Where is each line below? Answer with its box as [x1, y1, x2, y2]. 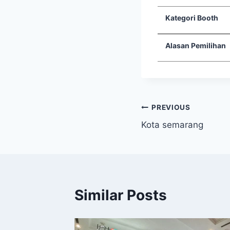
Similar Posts [74, 186, 167, 204]
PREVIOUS [151, 103, 190, 111]
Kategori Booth [165, 13, 218, 23]
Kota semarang [141, 120, 203, 130]
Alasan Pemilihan [165, 41, 226, 50]
